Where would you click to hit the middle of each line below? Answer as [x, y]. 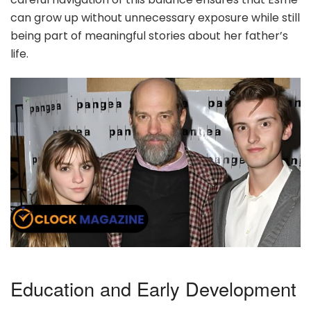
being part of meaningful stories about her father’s [149, 35]
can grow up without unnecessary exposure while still [155, 17]
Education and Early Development [153, 289]
